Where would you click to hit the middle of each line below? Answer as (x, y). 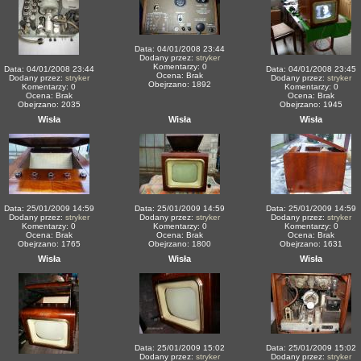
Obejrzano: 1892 (180, 84)
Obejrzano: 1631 (311, 244)
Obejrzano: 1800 (180, 244)
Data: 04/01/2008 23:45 (311, 69)
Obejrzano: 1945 (311, 104)
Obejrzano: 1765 (49, 244)
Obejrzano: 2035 (49, 104)
